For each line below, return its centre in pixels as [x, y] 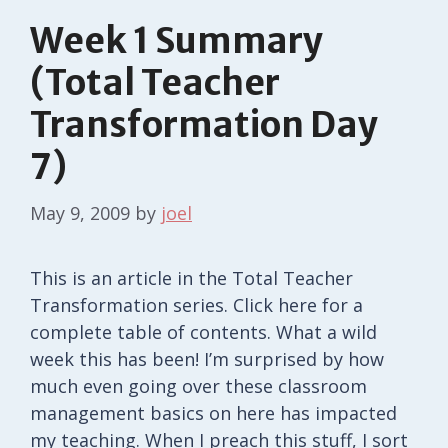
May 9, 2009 [80, 212]
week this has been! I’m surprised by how [207, 358]
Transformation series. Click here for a [196, 304]
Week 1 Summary [176, 40]
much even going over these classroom [198, 385]
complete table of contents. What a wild [203, 331]
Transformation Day [204, 124]
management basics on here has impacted [213, 412]
